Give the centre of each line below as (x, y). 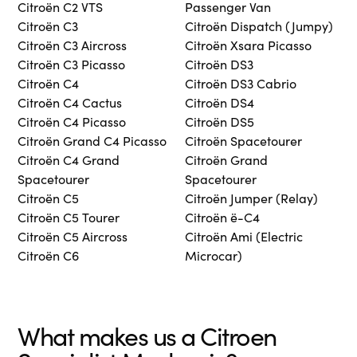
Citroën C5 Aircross (73, 237)
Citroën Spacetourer (243, 141)
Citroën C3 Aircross (73, 45)
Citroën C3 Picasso (72, 65)
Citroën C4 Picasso (72, 122)
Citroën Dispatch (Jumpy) (259, 26)
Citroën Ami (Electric (244, 237)
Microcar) (214, 256)
